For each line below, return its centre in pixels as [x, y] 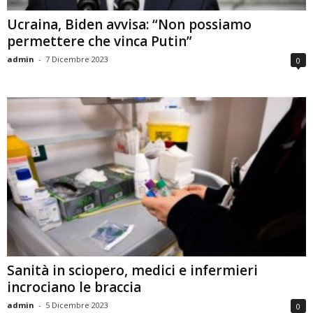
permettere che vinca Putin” [100, 42]
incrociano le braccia [74, 287]
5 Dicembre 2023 [77, 305]
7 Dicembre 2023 [77, 59]
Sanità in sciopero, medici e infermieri [132, 271]
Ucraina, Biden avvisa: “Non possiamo [129, 25]
